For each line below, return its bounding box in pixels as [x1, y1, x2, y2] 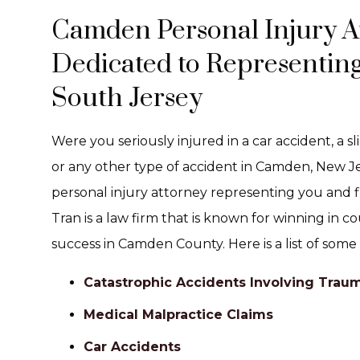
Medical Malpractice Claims [84, 307, 273, 322]
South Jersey [51, 82, 202, 115]
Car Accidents [84, 339, 181, 354]
